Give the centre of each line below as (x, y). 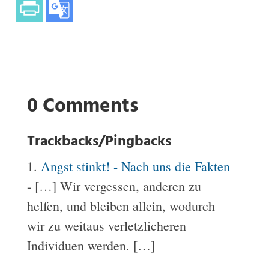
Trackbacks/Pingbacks (99, 142)
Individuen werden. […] (91, 245)
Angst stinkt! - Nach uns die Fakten (135, 166)
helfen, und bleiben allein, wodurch (121, 206)
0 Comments (82, 107)
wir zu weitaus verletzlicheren (106, 225)
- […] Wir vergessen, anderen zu (114, 186)
